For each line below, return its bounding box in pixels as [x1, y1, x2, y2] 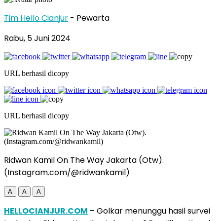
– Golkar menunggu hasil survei [88, 205, 210, 217]
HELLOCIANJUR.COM [4, 205, 88, 217]
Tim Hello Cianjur [4, 12, 68, 24]
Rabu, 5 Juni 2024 [4, 32, 71, 44]
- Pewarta [70, 12, 110, 24]
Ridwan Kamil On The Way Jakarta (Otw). [4, 154, 164, 166]
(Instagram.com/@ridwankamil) [4, 166, 130, 178]
